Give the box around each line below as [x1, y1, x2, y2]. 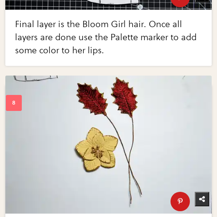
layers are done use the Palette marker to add [15, 32, 197, 43]
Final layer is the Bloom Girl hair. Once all [15, 19, 183, 30]
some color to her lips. [15, 45, 105, 56]
